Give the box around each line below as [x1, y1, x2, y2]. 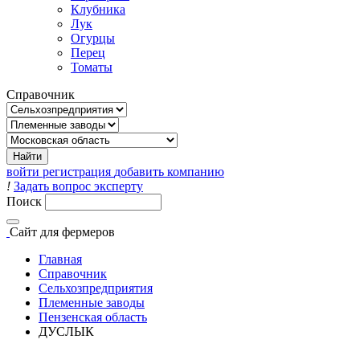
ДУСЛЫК [39, 325, 94, 338]
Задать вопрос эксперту [14, 179, 143, 193]
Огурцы [71, 31, 115, 45]
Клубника [71, 2, 125, 16]
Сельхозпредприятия [39, 281, 153, 295]
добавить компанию [114, 165, 224, 178]
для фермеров [40, 225, 115, 239]
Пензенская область [39, 310, 147, 324]
